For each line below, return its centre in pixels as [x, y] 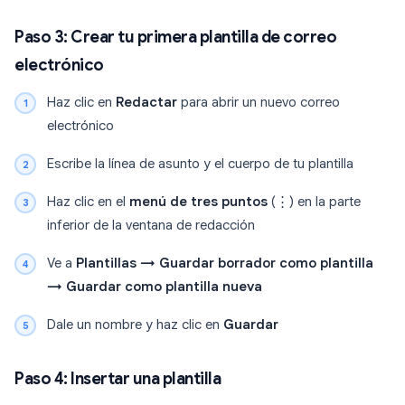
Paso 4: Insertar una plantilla [118, 379]
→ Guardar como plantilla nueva [155, 287]
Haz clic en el [88, 202]
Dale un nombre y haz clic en [135, 325]
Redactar [146, 103]
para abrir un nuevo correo [259, 103]
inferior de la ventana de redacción [151, 226]
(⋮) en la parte [314, 202]
